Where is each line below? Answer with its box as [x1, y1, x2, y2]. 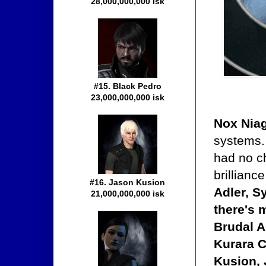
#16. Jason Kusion [90, 178, 166, 188]
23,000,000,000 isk [91, 93, 164, 103]
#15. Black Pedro [94, 81, 161, 91]
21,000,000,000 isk [91, 189, 164, 199]
